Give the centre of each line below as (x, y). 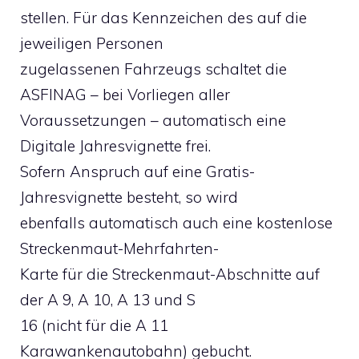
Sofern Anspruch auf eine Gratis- (137, 171)
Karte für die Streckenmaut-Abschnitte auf (170, 274)
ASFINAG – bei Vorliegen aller (125, 95)
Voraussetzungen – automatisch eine (153, 120)
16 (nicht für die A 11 (94, 325)
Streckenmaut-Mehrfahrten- (119, 248)
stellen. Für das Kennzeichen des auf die (163, 18)
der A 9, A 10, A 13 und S (108, 300)
